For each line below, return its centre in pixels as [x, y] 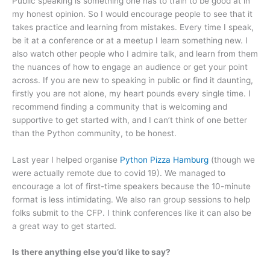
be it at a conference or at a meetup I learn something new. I [130, 40]
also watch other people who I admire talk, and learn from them [135, 53]
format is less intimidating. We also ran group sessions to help [131, 199]
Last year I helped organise [66, 159]
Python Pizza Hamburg [164, 159]
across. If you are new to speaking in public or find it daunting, [133, 80]
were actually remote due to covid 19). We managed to [119, 173]
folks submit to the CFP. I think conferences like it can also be [132, 212]
